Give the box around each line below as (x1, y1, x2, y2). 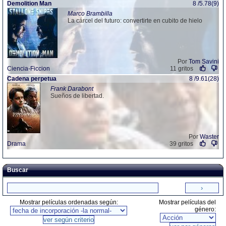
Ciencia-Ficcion (7, 65, 50, 72)
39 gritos (169, 140, 193, 147)
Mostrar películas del (159, 199, 216, 206)
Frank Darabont (50, 85, 93, 92)
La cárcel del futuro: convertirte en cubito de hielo (68, 17, 202, 24)
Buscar (7, 166, 28, 174)
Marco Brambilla (68, 10, 112, 17)
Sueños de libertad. (50, 92, 104, 99)
